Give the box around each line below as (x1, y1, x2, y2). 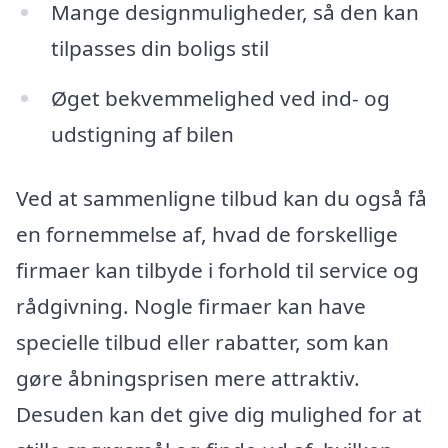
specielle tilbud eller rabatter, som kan (16, 327, 389, 356)
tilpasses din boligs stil (50, 34, 269, 63)
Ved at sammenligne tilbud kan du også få (16, 183, 427, 212)
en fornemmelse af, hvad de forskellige (16, 219, 398, 248)
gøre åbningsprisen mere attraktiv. (16, 363, 360, 392)
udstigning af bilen (50, 119, 234, 148)
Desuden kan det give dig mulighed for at (16, 399, 422, 428)
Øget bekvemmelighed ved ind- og (50, 83, 390, 112)
